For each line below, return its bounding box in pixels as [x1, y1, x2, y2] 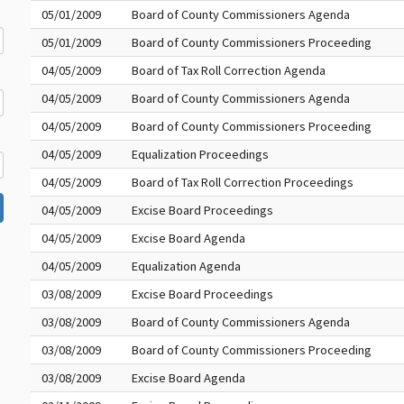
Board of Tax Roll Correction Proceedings [131, 174, 353, 190]
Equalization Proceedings [131, 146, 269, 162]
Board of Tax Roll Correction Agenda [131, 62, 326, 78]
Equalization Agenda [131, 258, 241, 274]
